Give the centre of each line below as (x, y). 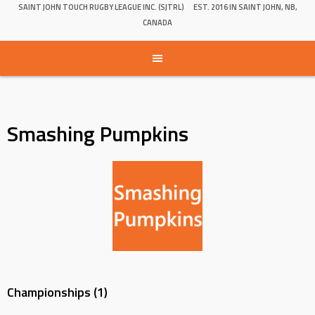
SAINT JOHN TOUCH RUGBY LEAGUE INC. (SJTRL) (101, 7)
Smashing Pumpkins (98, 134)
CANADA (157, 23)
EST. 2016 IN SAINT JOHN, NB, (245, 7)
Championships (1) (57, 292)
